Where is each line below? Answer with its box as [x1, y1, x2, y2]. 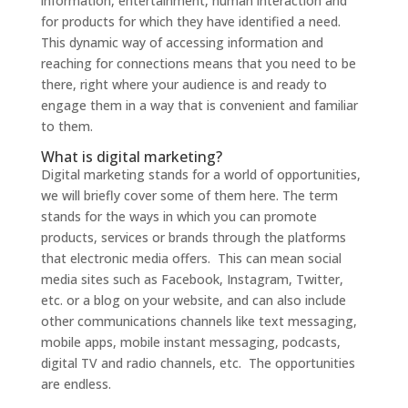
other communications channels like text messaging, [40, 312, 357, 331]
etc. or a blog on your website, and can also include [40, 291, 346, 310]
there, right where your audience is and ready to [40, 76, 327, 94]
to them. [40, 117, 93, 136]
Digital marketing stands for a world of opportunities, [40, 166, 361, 184]
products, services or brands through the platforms [40, 229, 346, 247]
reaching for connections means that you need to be [40, 55, 356, 73]
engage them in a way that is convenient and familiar [40, 97, 358, 115]
